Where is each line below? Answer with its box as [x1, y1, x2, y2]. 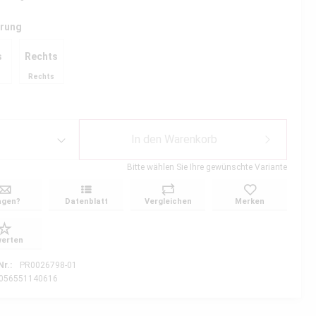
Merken [235, 197, 265, 206]
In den [130, 133, 162, 146]
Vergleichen [144, 197, 192, 206]
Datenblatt [64, 197, 108, 206]
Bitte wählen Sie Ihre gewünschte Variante [126, 162, 287, 172]
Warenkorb [164, 133, 217, 146]
